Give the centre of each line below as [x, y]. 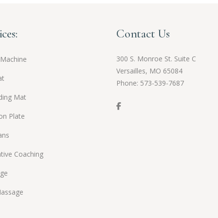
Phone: [128, 83]
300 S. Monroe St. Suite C [156, 59]
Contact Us [143, 34]
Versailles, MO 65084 [149, 71]
